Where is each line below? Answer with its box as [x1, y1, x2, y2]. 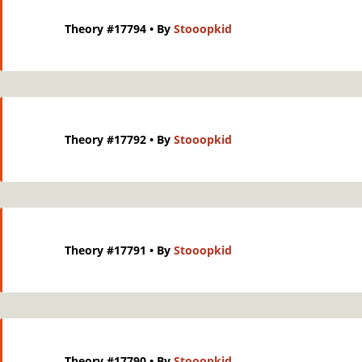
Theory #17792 [65, 132, 146, 147]
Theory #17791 [65, 242, 146, 258]
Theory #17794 [65, 21, 146, 36]
